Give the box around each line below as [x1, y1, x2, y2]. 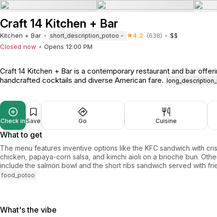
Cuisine [155, 117, 177, 125]
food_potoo [1, 171, 35, 179]
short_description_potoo [50, 32, 120, 40]
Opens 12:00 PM [44, 42, 93, 50]
